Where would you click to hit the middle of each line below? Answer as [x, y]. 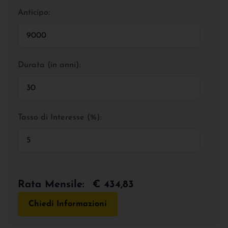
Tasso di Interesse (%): [60, 117]
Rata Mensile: [51, 184]
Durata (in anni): [49, 65]
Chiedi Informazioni [68, 204]
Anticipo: [34, 12]
